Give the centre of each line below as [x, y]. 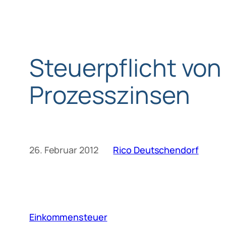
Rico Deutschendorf [156, 150]
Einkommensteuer [68, 217]
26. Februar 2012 [64, 150]
